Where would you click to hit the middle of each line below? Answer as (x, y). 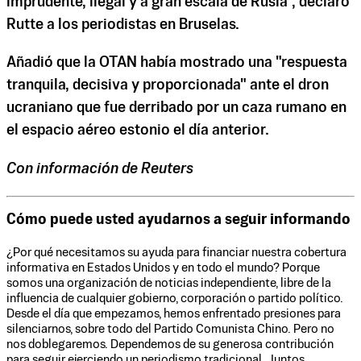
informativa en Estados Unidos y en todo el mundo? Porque (163, 268)
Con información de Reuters (102, 169)
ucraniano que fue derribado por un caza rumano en (176, 108)
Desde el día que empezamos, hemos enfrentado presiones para (174, 314)
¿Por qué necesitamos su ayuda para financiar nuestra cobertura (176, 253)
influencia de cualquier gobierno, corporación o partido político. (175, 299)
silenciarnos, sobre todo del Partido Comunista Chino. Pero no (170, 330)
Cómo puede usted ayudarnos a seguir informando (178, 221)
